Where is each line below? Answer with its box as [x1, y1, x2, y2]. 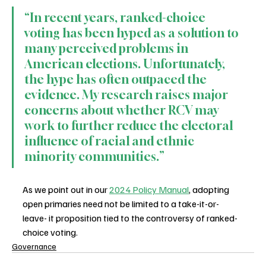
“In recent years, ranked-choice [24, 10, 208, 26]
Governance [12, 241, 56, 252]
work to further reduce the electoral [24, 118, 235, 134]
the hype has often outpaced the [24, 72, 209, 87]
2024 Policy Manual [109, 183, 189, 196]
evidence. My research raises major [24, 87, 230, 103]
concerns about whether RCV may [24, 103, 221, 118]
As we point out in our [23, 183, 109, 196]
